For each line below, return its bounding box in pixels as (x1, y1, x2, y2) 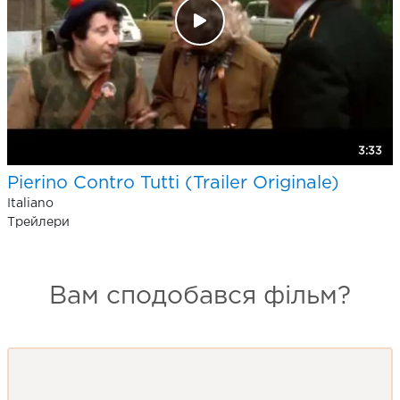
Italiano (7, 197, 54, 209)
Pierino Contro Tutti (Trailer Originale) (7, 174, 339, 191)
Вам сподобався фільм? (49, 285, 351, 307)
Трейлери (7, 216, 70, 228)
